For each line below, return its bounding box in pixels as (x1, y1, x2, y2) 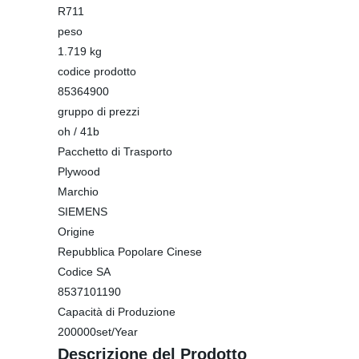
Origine (58, 225, 95, 238)
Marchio (58, 185, 99, 198)
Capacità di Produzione (58, 305, 175, 318)
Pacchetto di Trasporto (58, 145, 172, 158)
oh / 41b (58, 125, 99, 138)
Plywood (58, 165, 100, 178)
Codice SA (58, 265, 111, 278)
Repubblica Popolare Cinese (58, 245, 202, 258)
